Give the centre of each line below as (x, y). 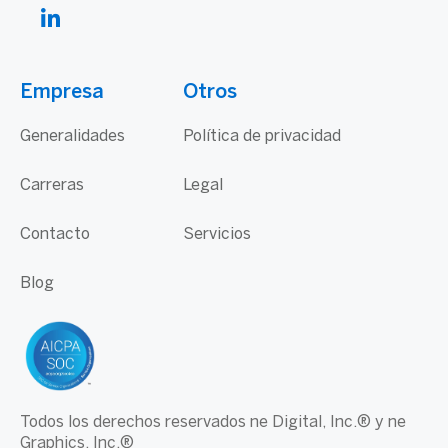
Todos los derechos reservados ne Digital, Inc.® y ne (213, 422)
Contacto (55, 234)
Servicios (217, 234)
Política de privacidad (262, 136)
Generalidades (72, 136)
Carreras (52, 185)
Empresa (62, 92)
